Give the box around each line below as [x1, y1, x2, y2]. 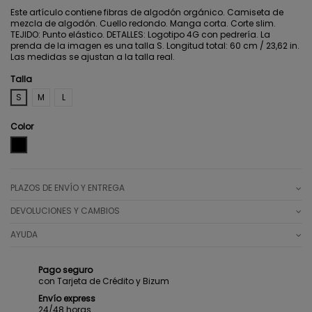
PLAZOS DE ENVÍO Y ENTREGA [10, 181, 125, 194]
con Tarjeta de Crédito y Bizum [38, 274, 169, 287]
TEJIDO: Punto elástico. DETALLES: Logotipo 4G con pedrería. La [10, 29, 270, 41]
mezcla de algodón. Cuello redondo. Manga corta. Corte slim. [10, 17, 276, 30]
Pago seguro [38, 263, 93, 276]
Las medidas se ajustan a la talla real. [10, 51, 175, 63]
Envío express [38, 292, 95, 305]
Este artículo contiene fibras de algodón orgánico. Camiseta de [10, 6, 283, 19]
